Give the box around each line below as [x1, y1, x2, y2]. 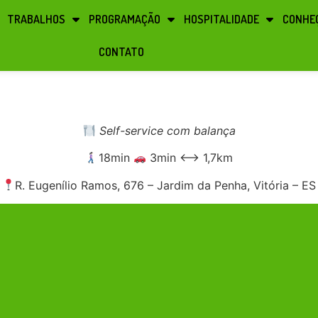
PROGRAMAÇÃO [89, 12, 161, 26]
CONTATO [98, 45, 144, 59]
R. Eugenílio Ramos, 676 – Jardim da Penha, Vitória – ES [15, 177, 317, 192]
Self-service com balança [95, 124, 236, 138]
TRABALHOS [7, 12, 66, 26]
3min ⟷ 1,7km [146, 150, 233, 165]
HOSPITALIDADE [184, 12, 260, 26]
